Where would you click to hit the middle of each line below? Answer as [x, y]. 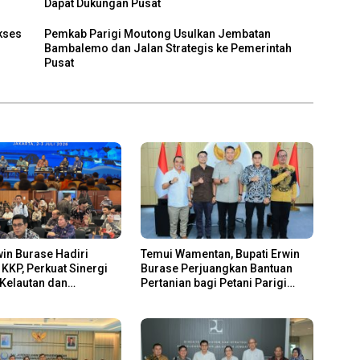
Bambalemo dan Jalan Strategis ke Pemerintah [168, 49]
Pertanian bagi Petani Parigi [213, 283]
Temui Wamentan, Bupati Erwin [220, 254]
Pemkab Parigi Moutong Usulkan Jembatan [158, 34]
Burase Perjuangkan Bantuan [216, 269]
